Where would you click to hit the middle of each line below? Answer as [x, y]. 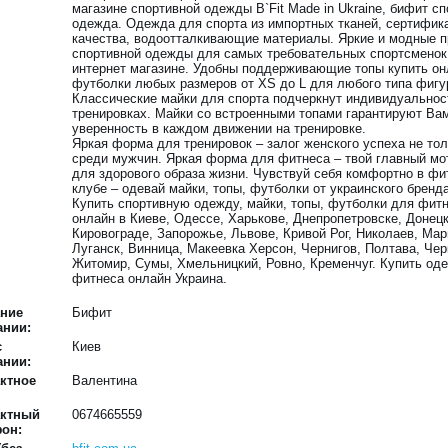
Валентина [105, 380]
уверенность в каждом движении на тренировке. [219, 128]
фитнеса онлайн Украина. [150, 278]
